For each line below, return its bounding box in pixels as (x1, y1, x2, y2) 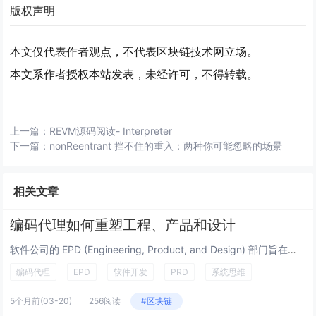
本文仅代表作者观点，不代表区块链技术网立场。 (10, 44, 259, 59)
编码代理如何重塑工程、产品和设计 (10, 217, 236, 233)
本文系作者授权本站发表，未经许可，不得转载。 (10, 67, 259, 81)
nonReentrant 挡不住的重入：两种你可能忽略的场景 (49, 140, 283, 152)
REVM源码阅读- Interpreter (49, 125, 173, 137)
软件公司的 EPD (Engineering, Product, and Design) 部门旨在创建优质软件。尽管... (288, 243, 297, 255)
